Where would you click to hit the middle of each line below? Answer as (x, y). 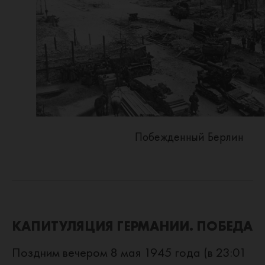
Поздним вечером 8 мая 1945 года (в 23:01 (129, 252)
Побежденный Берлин (189, 137)
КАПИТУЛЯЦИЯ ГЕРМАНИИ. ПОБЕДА (132, 226)
